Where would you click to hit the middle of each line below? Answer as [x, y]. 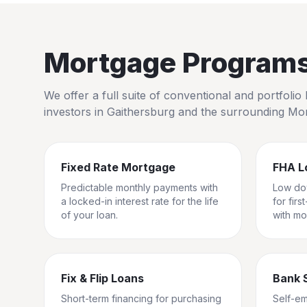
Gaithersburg [141, 112]
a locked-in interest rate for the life [140, 201]
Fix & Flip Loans [102, 278]
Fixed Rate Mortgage [118, 167]
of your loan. [89, 215]
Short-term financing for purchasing [141, 298]
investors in [75, 112]
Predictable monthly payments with [139, 187]
